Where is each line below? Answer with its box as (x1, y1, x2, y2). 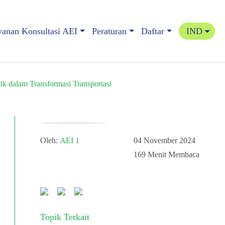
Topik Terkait (40, 212, 90, 222)
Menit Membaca (146, 150, 200, 159)
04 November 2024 (134, 136, 196, 145)
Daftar (141, 26, 164, 36)
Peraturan (92, 26, 127, 36)
